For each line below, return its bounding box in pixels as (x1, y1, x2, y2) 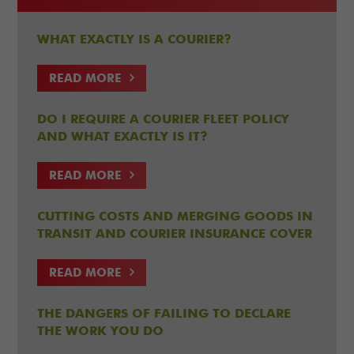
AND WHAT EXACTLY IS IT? (37, 131, 209, 144)
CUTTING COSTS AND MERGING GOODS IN (37, 211, 314, 224)
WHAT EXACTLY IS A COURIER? (37, 34, 232, 47)
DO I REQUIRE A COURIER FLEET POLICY (37, 114, 290, 126)
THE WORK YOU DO (37, 326, 164, 338)
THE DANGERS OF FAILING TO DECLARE (37, 308, 292, 321)
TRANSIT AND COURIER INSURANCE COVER (37, 228, 313, 241)
